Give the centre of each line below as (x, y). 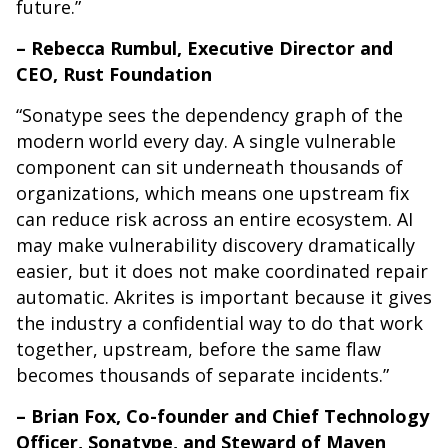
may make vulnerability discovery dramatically (215, 245)
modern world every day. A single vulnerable (206, 141)
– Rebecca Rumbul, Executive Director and (204, 48)
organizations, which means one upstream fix (212, 193)
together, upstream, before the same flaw (198, 349)
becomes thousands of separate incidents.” (202, 375)
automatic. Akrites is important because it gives (224, 297)
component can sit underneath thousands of (209, 167)
